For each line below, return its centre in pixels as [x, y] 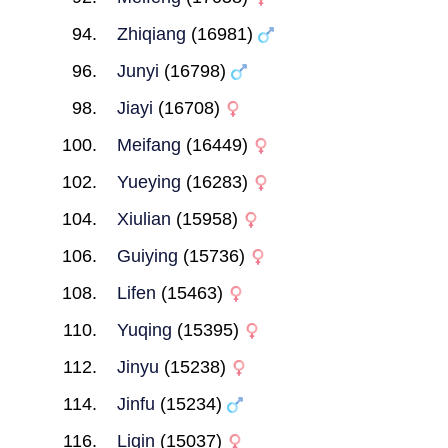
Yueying [148, 182]
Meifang [148, 145]
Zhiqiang [151, 34]
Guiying [147, 256]
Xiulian [143, 219]
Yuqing [144, 330]
